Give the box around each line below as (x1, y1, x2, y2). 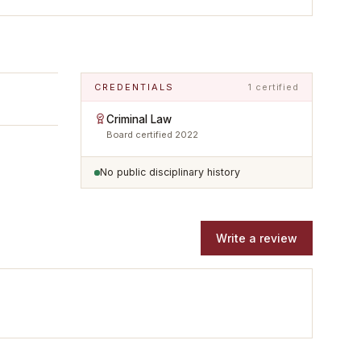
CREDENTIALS (94, 81, 174, 93)
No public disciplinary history (100, 166, 240, 178)
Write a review (216, 231, 297, 245)
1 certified (248, 81, 299, 93)
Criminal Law (106, 113, 172, 126)
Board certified (106, 129, 175, 140)
